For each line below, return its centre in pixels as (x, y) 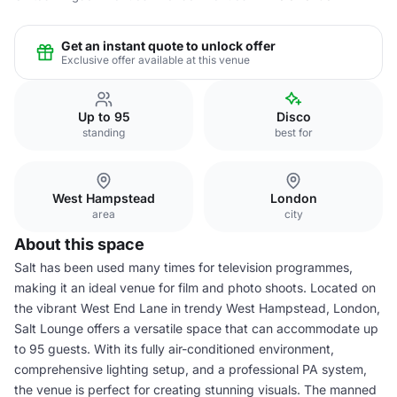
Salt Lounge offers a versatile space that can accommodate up (196, 328)
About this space (79, 244)
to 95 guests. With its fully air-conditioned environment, (174, 349)
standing (104, 132)
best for (293, 132)
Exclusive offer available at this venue (156, 59)
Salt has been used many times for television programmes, (183, 267)
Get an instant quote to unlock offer (168, 45)
